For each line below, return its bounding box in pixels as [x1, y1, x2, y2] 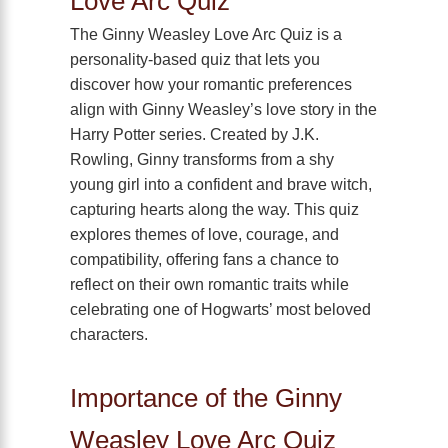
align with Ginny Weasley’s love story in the [70, 100, 377, 119]
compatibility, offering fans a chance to [70, 250, 339, 269]
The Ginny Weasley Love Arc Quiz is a [70, 25, 342, 44]
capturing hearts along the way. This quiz [70, 200, 359, 219]
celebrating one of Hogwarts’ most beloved [70, 300, 371, 319]
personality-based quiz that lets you [70, 50, 320, 69]
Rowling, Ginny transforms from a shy [70, 150, 334, 169]
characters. [70, 325, 148, 344]
